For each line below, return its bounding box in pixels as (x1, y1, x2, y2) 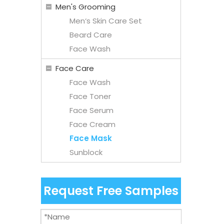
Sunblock (69, 146, 102, 157)
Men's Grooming (55, 1, 115, 12)
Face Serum (69, 104, 113, 115)
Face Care (55, 62, 94, 73)
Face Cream (69, 118, 115, 129)
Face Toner (69, 90, 111, 101)
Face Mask (69, 132, 112, 143)
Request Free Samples (43, 182, 178, 199)
